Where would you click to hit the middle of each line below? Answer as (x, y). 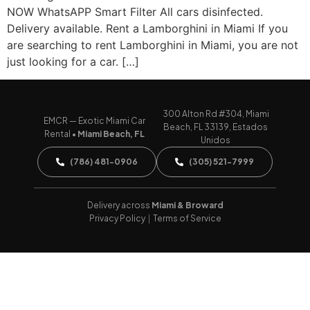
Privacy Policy (117, 219)
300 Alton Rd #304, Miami (216, 114)
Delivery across (119, 206)
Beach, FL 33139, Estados (216, 127)
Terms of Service (187, 219)
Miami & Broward (187, 206)
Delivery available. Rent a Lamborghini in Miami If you (147, 28)
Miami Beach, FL (111, 134)
